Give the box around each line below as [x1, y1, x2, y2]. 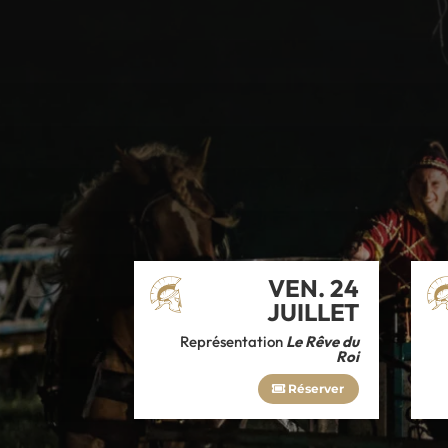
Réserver [288, 381, 344, 397]
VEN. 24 [267, 273, 359, 304]
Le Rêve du [285, 332, 359, 352]
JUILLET [266, 297, 359, 328]
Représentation [179, 332, 286, 352]
